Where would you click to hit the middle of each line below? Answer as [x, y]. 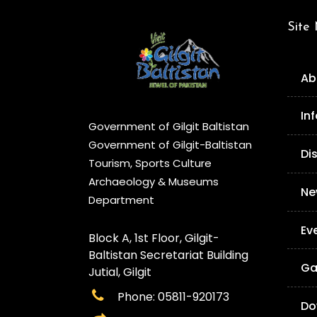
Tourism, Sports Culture [150, 163]
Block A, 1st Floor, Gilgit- [154, 238]
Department [121, 200]
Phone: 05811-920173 [172, 297]
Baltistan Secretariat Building [168, 255]
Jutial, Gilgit [120, 272]
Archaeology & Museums [154, 182]
